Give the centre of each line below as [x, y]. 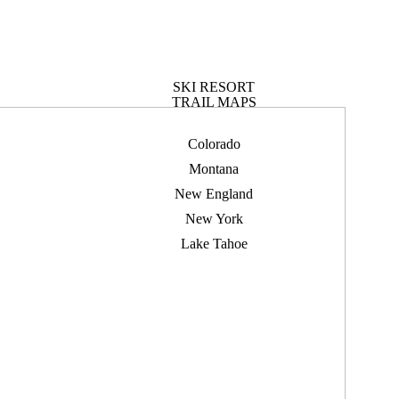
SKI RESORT [214, 86]
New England [214, 194]
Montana [214, 169]
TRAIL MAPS [214, 102]
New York [214, 219]
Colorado [214, 144]
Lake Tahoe [214, 244]
